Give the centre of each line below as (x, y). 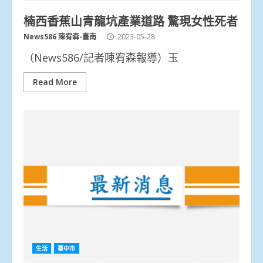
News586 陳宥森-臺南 (60, 36)
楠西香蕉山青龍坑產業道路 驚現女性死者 (131, 20)
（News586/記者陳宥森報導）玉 (101, 57)
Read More (55, 82)
